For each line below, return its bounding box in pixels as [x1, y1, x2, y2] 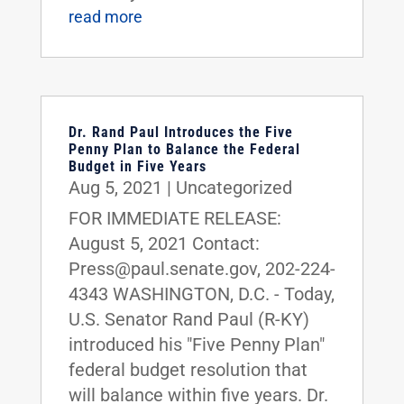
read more [68, 6, 142, 26]
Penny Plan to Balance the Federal [68, 140, 300, 158]
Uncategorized [175, 176, 292, 198]
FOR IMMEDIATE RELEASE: [68, 207, 281, 229]
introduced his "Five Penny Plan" [68, 333, 325, 355]
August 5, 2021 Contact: [68, 232, 260, 254]
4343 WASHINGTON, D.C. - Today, [68, 282, 335, 305]
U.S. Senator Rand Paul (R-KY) [68, 308, 309, 330]
